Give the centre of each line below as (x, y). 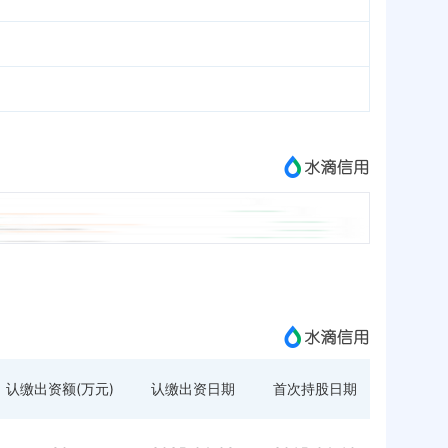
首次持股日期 (315, 388)
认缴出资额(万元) (60, 388)
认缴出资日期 (192, 388)
